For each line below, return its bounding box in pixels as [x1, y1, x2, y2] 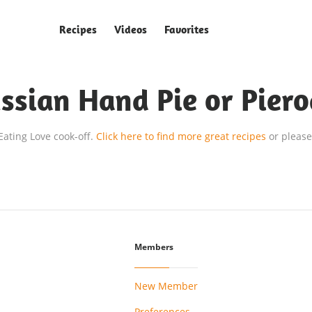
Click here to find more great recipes [96, 130, 269, 143]
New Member [134, 279, 198, 292]
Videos [114, 22, 147, 36]
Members [134, 242, 173, 253]
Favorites [164, 22, 209, 36]
